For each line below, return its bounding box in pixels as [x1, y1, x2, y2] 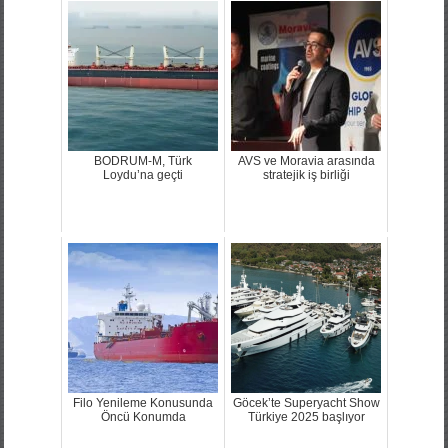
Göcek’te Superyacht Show [232, 395, 380, 410]
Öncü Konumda [100, 409, 186, 424]
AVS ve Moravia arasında [237, 153, 375, 168]
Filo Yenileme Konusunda [73, 395, 213, 410]
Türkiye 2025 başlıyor [247, 409, 365, 424]
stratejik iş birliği [262, 167, 350, 182]
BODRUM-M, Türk [94, 153, 192, 168]
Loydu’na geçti [103, 167, 183, 182]
